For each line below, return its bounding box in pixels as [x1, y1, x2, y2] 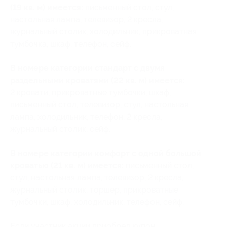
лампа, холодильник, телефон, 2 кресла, [10, 112, 162, 122]
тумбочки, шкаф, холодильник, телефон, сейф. [10, 197, 184, 207]
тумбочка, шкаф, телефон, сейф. [10, 39, 131, 49]
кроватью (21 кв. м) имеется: [10, 161, 124, 170]
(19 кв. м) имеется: [10, 3, 83, 12]
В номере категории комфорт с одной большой [10, 148, 201, 158]
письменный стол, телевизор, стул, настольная [10, 100, 188, 109]
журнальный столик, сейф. [10, 124, 110, 134]
